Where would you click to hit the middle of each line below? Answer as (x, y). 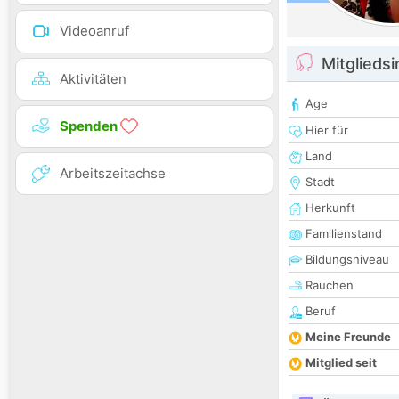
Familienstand (342, 234)
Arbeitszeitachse (113, 173)
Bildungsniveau (346, 260)
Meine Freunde (348, 337)
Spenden (90, 126)
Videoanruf (94, 31)
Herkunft (329, 208)
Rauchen (328, 285)
